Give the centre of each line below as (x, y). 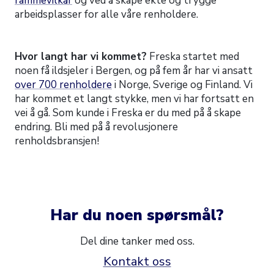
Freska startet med (193, 56)
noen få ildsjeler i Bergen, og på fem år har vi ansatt (134, 70)
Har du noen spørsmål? (137, 215)
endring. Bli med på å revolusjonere (96, 127)
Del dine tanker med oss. (137, 241)
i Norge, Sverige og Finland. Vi (182, 84)
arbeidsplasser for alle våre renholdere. (106, 14)
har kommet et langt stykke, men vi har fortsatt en (134, 98)
